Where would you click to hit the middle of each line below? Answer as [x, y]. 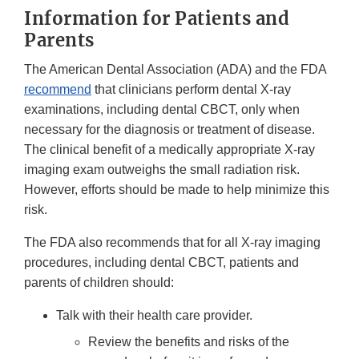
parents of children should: [99, 282]
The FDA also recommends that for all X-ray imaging [172, 242]
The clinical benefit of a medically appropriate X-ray [169, 149]
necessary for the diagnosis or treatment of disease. [169, 129]
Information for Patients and [157, 18]
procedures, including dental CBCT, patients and [161, 262]
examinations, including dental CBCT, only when [162, 109]
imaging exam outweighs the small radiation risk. [162, 169]
